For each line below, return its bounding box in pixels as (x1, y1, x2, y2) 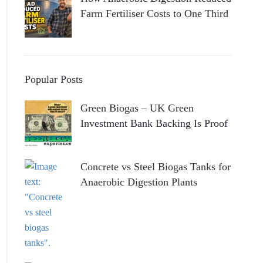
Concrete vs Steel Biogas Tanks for (80, 160, 231, 173)
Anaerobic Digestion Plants (80, 176, 197, 188)
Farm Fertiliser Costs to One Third (80, 7, 228, 19)
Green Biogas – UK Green (80, 102, 194, 114)
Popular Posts (24, 73, 83, 85)
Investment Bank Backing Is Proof (80, 117, 228, 129)
